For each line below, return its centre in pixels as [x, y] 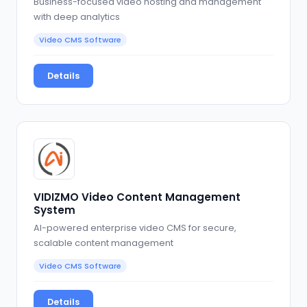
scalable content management [103, 243]
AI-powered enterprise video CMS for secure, [135, 228]
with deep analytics [77, 17]
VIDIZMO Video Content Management [137, 197]
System [54, 210]
